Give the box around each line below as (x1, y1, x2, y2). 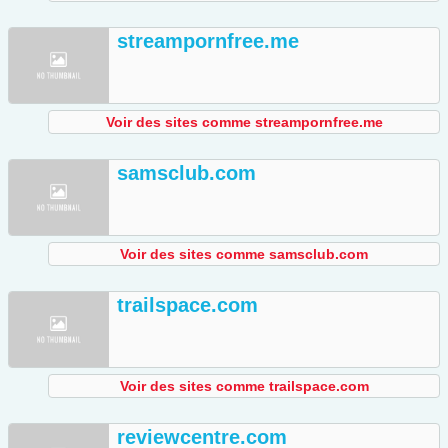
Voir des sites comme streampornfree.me (105, 114, 383, 131)
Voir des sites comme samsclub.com (120, 246, 368, 263)
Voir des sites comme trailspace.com (119, 378, 369, 395)
